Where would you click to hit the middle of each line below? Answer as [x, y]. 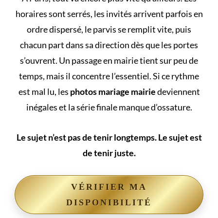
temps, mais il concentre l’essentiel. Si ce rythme [109, 76]
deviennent [178, 92]
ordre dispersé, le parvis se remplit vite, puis [109, 29]
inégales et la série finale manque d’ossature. [109, 107]
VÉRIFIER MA [109, 187]
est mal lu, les [44, 92]
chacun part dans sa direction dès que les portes [109, 45]
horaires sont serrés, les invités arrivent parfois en [109, 14]
